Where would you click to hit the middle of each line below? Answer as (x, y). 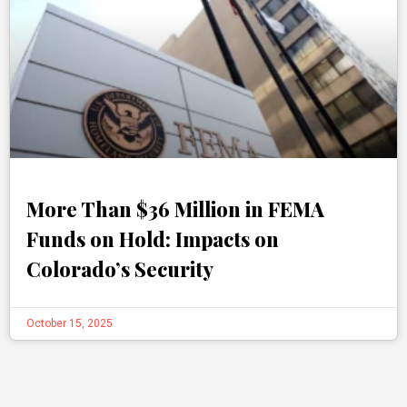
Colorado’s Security (120, 269)
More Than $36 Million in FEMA (175, 209)
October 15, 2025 (69, 324)
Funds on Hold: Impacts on (153, 239)
